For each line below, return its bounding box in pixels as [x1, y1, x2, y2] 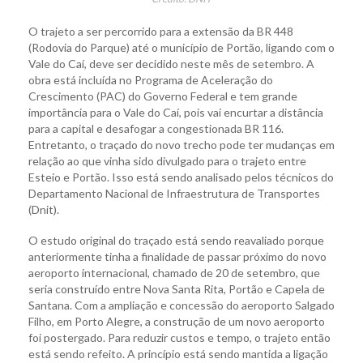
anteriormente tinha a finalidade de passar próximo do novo [28, 250, 327, 264]
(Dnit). [28, 203, 59, 217]
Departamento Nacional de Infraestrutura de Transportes [28, 186, 320, 201]
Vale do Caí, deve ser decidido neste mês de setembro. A [28, 57, 314, 71]
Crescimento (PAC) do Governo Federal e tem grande [28, 89, 297, 104]
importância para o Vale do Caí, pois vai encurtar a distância [28, 105, 323, 120]
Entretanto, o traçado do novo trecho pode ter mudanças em [28, 138, 335, 152]
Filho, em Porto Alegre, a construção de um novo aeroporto [28, 314, 325, 329]
